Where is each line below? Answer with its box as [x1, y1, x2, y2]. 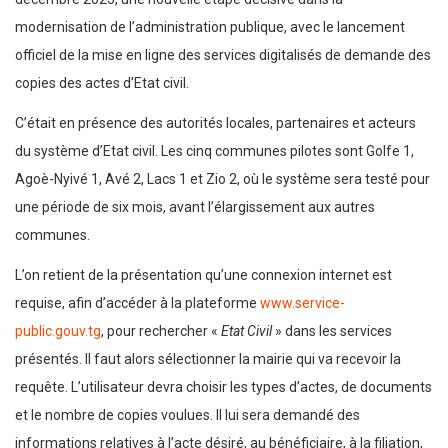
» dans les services [275, 323, 392, 340]
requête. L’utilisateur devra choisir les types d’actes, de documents [15, 379, 432, 396]
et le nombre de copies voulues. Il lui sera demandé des [15, 407, 360, 424]
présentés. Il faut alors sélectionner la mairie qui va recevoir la [15, 351, 401, 368]
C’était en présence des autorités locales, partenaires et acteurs [15, 115, 416, 132]
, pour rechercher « [101, 323, 221, 340]
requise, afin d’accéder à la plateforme [15, 295, 260, 312]
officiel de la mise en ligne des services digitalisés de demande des [15, 47, 431, 64]
